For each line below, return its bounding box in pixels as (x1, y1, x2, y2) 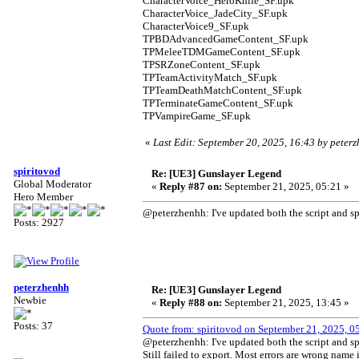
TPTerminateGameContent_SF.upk (143, 97, 293, 109)
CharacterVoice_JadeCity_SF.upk (143, 7, 288, 19)
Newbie (14, 294, 46, 306)
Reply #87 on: (159, 180, 222, 192)
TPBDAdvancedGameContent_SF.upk (143, 33, 309, 45)
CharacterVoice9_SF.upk (143, 20, 249, 32)
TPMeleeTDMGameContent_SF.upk (143, 46, 301, 58)
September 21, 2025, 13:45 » (222, 296, 349, 309)
